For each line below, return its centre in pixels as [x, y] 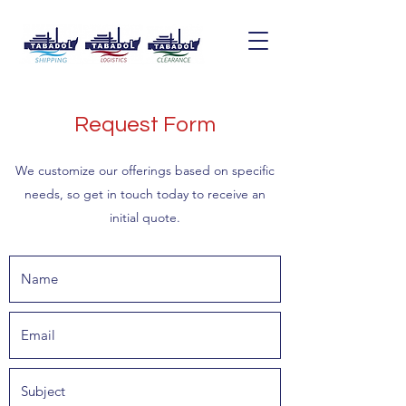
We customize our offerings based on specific [145, 170]
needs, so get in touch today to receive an [145, 194]
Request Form [145, 125]
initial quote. [145, 217]
